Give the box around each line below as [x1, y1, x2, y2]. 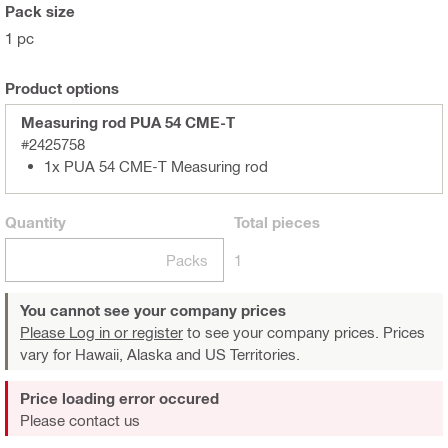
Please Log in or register [20, 322, 183, 341]
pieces [268, 212, 320, 231]
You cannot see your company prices [20, 300, 286, 319]
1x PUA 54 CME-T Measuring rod [44, 156, 268, 175]
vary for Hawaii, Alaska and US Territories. [20, 344, 300, 363]
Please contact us [20, 410, 140, 429]
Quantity [5, 212, 66, 231]
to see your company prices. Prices [183, 322, 425, 341]
